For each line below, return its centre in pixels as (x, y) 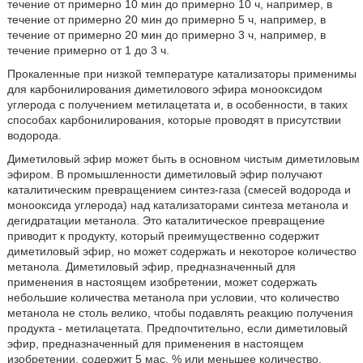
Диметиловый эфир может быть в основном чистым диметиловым (183, 158)
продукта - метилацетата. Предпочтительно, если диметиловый (177, 328)
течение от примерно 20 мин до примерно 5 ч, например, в (166, 19)
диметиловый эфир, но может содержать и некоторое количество (181, 251)
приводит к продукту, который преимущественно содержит (163, 235)
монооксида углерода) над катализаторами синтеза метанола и (177, 205)
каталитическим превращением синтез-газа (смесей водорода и (179, 189)
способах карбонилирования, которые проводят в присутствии (174, 120)
